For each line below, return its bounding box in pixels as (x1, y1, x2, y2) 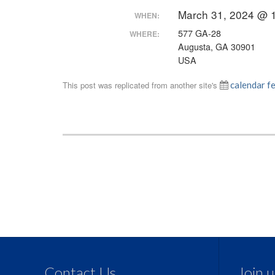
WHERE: (130, 28, 160, 39)
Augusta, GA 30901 (178, 40, 255, 53)
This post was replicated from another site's (63, 79, 220, 91)
